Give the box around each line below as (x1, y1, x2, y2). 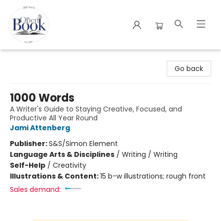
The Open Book (7, 53, 60, 63)
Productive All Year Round (10, 113, 98, 123)
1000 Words (10, 90, 74, 106)
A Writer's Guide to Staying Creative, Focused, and (10, 104, 182, 114)
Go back (175, 64, 203, 74)
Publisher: (10, 139, 49, 148)
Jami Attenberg (10, 123, 70, 133)
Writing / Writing (122, 149, 178, 159)
